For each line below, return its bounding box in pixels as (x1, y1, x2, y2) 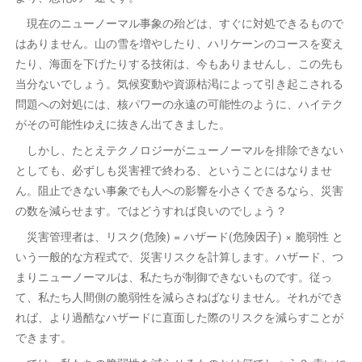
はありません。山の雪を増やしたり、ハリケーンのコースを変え (15, 34, 343, 51)
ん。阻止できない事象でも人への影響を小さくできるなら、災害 (15, 181, 343, 198)
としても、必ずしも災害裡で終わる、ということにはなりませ (15, 161, 332, 178)
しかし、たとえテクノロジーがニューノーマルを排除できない (15, 141, 343, 158)
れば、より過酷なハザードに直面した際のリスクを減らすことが (15, 308, 343, 325)
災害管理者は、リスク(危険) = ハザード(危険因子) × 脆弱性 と (15, 227, 343, 244)
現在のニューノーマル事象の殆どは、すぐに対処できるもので (15, 14, 343, 31)
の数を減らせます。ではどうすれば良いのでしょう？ (15, 201, 287, 218)
